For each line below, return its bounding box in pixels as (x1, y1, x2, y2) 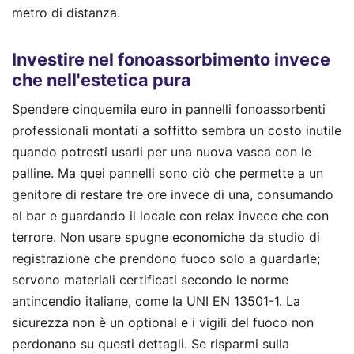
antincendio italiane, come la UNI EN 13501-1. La (12, 292, 300, 309)
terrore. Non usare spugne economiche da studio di (12, 228, 320, 245)
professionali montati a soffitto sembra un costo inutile (12, 122, 341, 138)
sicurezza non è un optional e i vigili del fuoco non (12, 314, 314, 330)
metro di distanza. (12, 4, 120, 21)
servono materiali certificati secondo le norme (12, 271, 288, 288)
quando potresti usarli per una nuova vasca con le (12, 143, 311, 160)
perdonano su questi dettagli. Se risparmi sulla (12, 335, 289, 352)
